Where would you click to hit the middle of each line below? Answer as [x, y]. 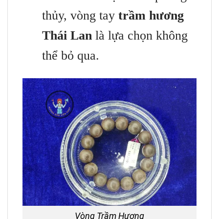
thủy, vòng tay [80, 15]
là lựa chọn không [140, 35]
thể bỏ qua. [71, 55]
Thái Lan [67, 35]
